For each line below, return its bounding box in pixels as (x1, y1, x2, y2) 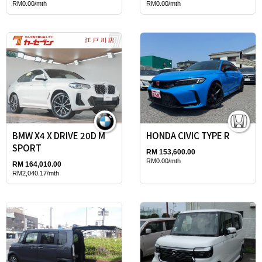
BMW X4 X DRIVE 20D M (12, 129, 105, 142)
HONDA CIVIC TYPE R (146, 129, 230, 142)
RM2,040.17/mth (12, 169, 59, 177)
